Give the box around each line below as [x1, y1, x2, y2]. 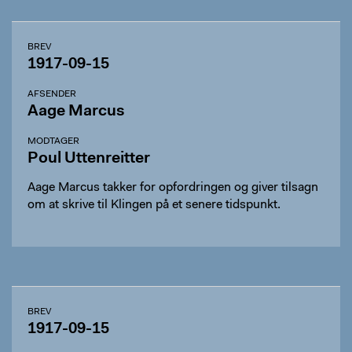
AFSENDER [27, 90, 76, 99]
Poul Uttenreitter [27, 151, 150, 167]
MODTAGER [27, 137, 79, 146]
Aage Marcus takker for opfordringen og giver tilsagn [27, 181, 318, 194]
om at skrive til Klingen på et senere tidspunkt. [27, 199, 280, 211]
